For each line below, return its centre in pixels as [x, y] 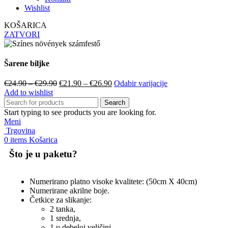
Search [115, 103]
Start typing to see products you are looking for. [80, 112]
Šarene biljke [27, 63]
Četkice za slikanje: [61, 200]
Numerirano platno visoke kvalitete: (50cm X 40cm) [113, 182]
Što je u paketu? [43, 154]
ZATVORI [22, 34]
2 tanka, [63, 209]
